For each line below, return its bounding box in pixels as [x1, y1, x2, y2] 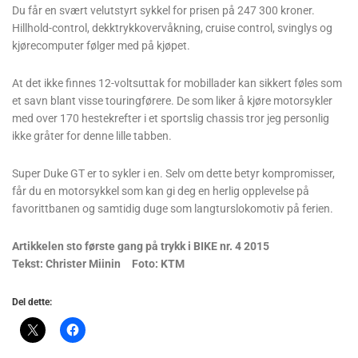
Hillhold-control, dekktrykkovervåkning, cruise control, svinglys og [12, 22, 332, 35]
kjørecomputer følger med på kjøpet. [12, 39, 190, 53]
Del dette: [12, 296, 52, 308]
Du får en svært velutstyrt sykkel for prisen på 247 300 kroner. [12, 4, 315, 18]
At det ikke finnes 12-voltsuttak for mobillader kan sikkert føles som [12, 77, 342, 90]
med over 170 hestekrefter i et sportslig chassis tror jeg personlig [12, 112, 329, 125]
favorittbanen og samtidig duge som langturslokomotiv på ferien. [12, 202, 339, 216]
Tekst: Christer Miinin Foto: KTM [12, 257, 196, 271]
